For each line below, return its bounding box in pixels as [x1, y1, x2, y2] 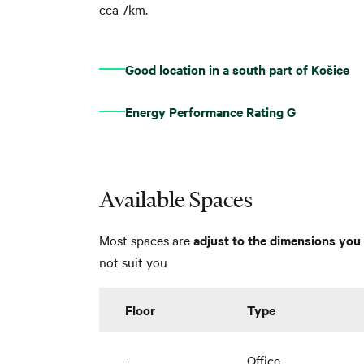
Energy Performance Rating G [125, 102, 296, 120]
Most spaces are [99, 230, 193, 249]
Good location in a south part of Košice [125, 59, 349, 78]
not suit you [99, 252, 167, 271]
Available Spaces [99, 185, 253, 213]
